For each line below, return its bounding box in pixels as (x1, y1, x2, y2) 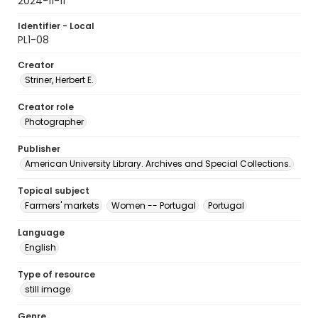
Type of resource (18, 268, 95, 280)
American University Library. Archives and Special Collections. (25, 158, 291, 170)
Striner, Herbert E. (25, 74, 94, 86)
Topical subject (18, 185, 89, 197)
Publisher (18, 143, 60, 155)
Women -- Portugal (111, 199, 196, 212)
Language (18, 226, 65, 238)
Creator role (18, 101, 74, 113)
